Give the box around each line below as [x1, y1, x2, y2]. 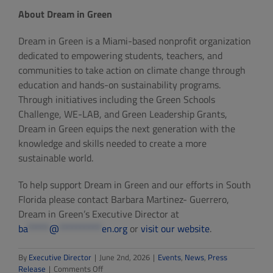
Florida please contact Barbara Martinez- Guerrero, [18, 192, 229, 207]
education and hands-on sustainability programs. [18, 77, 221, 93]
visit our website [141, 221, 210, 236]
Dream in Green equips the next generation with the [18, 121, 235, 136]
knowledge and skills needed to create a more [18, 136, 207, 151]
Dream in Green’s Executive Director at [18, 207, 179, 222]
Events [158, 251, 181, 264]
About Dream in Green [18, 7, 112, 22]
